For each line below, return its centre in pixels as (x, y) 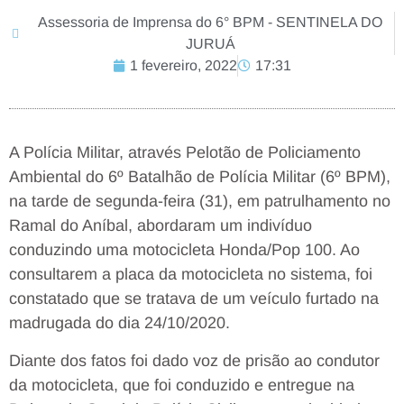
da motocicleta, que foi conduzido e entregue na (182, 385)
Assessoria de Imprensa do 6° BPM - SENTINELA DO (210, 23)
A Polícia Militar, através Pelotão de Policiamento (185, 153)
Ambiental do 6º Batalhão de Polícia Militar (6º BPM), (200, 177)
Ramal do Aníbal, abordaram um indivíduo (161, 226)
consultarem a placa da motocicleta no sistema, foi (191, 275)
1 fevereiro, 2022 (184, 66)
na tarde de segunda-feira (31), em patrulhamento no (200, 202)
